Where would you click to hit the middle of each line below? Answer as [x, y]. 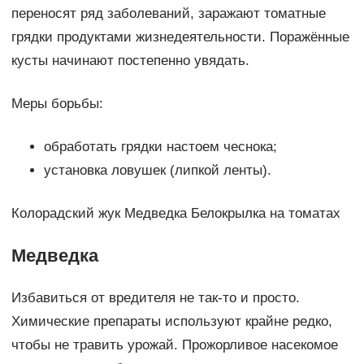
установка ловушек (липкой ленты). [157, 171]
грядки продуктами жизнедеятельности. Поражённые [180, 37]
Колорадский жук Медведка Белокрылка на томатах [175, 214]
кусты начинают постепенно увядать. [130, 61]
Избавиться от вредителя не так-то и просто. [155, 298]
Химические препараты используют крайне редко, [171, 322]
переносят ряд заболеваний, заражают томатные [168, 14]
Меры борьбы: [57, 104]
